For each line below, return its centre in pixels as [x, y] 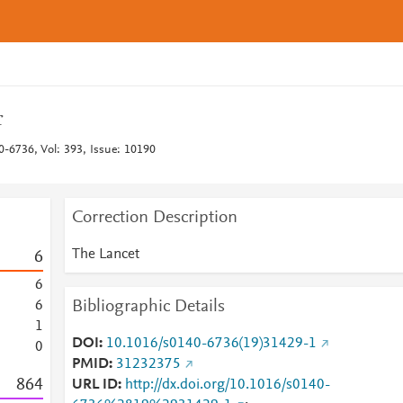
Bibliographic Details [148, 307]
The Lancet [105, 255]
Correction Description [154, 218]
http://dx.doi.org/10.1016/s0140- [227, 385]
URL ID [94, 385]
